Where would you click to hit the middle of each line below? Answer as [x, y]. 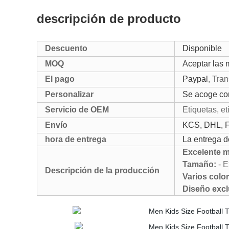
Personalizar [69, 94]
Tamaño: [199, 164]
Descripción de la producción [102, 170]
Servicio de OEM [77, 110]
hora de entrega [76, 139]
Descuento [66, 48]
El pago [60, 79]
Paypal [195, 79]
